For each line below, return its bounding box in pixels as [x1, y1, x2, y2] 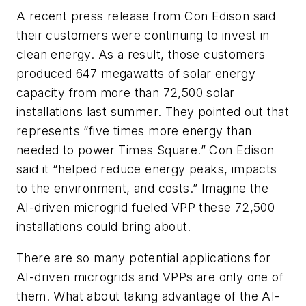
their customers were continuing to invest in [16, 28, 270, 43]
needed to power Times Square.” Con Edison [16, 143, 275, 158]
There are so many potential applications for [16, 251, 271, 266]
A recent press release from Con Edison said [16, 9, 276, 24]
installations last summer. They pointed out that [16, 105, 290, 120]
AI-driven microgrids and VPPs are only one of [16, 270, 283, 285]
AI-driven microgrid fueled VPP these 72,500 [16, 200, 275, 215]
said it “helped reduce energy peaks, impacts [16, 162, 277, 177]
